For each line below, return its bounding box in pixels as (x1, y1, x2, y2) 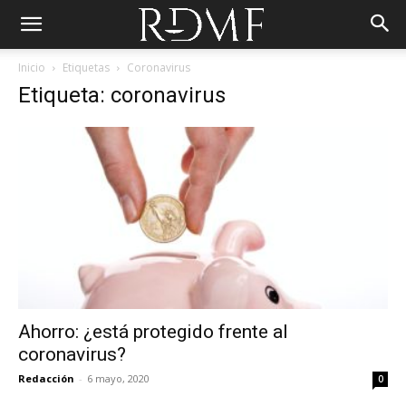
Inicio (18, 60, 45, 75)
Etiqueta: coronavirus (18, 82, 226, 108)
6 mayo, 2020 (87, 372, 150, 386)
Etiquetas (63, 60, 110, 75)
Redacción (18, 372, 74, 386)
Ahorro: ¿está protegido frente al (18, 321, 288, 343)
